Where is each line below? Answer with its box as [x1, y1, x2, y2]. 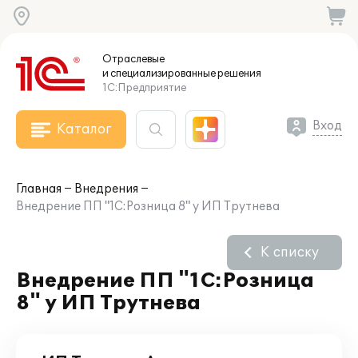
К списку [261, 245, 319, 261]
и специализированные [102, 67, 216, 80]
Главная [16, 182, 62, 196]
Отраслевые [102, 53, 165, 66]
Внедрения [74, 182, 138, 196]
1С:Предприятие [102, 82, 186, 94]
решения [216, 67, 261, 80]
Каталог [57, 121, 111, 137]
